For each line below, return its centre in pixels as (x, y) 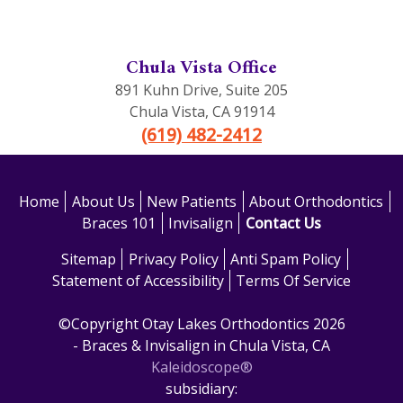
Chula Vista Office (201, 69)
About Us (103, 202)
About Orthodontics (317, 202)
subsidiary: (201, 389)
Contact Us (283, 224)
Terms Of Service (294, 281)
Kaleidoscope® (201, 367)
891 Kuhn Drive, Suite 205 (201, 90)
